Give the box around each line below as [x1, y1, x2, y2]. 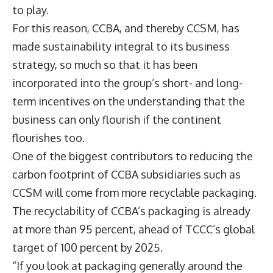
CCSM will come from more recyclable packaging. [12, 185, 257, 199]
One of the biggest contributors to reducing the [12, 149, 253, 163]
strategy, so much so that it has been [12, 57, 197, 71]
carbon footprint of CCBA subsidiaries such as [12, 167, 241, 181]
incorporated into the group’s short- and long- [12, 76, 243, 90]
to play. [12, 2, 49, 16]
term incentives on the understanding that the [12, 94, 245, 108]
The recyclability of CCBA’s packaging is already [12, 204, 250, 218]
